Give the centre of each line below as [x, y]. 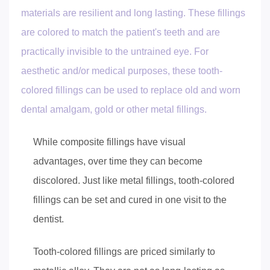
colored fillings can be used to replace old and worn [131, 90]
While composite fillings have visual [109, 142]
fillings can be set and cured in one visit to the [130, 199]
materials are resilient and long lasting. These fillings [133, 13]
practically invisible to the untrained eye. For [115, 51]
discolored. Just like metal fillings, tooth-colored [134, 180]
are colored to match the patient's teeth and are [121, 32]
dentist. [49, 219]
